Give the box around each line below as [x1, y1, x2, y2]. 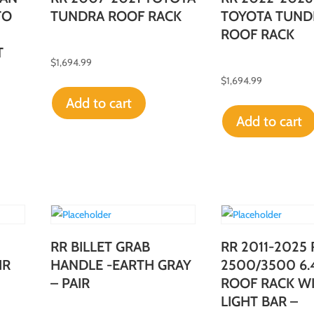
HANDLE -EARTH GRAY [50, 256, 191, 273]
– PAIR [50, 274, 90, 292]
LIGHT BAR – [220, 292, 298, 310]
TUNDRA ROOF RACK [50, 7, 182, 25]
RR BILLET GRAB [50, 238, 150, 255]
